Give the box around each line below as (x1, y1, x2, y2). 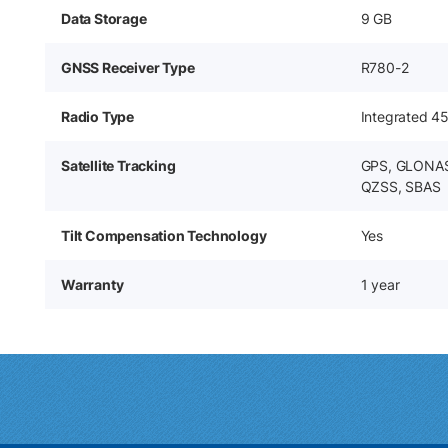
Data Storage (61, 10, 147, 27)
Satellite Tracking (61, 157, 176, 174)
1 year (360, 276, 400, 293)
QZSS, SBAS (360, 178, 441, 195)
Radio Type (61, 108, 134, 125)
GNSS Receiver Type (61, 59, 195, 76)
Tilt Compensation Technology (61, 227, 267, 244)
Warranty (61, 276, 124, 293)
